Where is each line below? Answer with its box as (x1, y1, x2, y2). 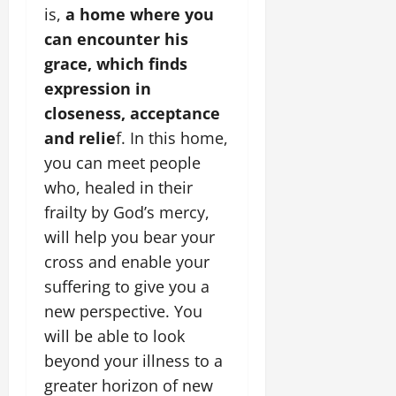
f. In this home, (116, 127, 228, 149)
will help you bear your (44, 226, 215, 248)
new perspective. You (44, 301, 202, 323)
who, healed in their (44, 177, 193, 199)
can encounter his (44, 28, 188, 50)
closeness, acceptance (44, 103, 220, 125)
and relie (44, 127, 116, 149)
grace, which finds (44, 53, 187, 75)
